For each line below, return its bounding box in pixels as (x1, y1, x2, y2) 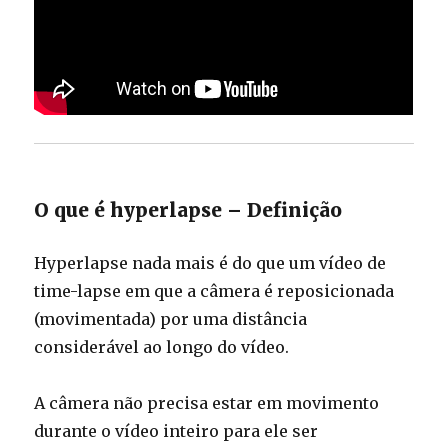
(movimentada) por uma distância (34, 309, 308, 330)
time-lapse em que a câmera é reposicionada (34, 281, 395, 302)
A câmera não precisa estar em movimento (34, 393, 380, 414)
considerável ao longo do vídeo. (34, 337, 290, 358)
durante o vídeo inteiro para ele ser (34, 421, 319, 442)
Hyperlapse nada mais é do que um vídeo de (34, 253, 387, 274)
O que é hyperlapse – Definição (34, 198, 343, 223)
